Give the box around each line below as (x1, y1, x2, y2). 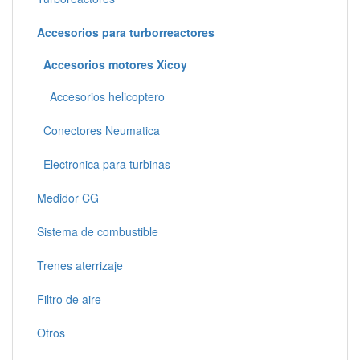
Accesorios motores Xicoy (43, 56, 187, 73)
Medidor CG (37, 190, 99, 207)
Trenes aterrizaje (37, 257, 123, 274)
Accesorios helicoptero (37, 88, 165, 105)
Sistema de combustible (37, 223, 158, 240)
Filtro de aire (37, 291, 101, 308)
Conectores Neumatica (37, 122, 160, 139)
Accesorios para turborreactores (37, 24, 215, 41)
